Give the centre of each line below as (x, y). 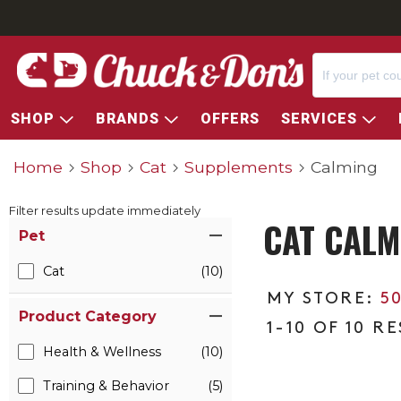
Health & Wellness (102, 352)
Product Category (88, 316)
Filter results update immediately (105, 210)
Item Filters (49, 225)
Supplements (239, 167)
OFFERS (230, 119)
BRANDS (130, 119)
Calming (344, 167)
